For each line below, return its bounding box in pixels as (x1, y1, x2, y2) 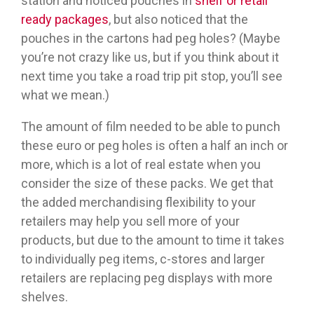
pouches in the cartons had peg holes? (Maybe (21, 31, 280, 46)
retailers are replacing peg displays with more (21, 271, 273, 286)
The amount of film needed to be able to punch (21, 119, 280, 135)
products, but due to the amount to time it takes (21, 233, 285, 248)
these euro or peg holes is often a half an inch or (21, 138, 288, 153)
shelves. (21, 289, 68, 305)
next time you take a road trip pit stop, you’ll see (21, 69, 282, 84)
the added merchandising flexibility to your (21, 195, 256, 210)
